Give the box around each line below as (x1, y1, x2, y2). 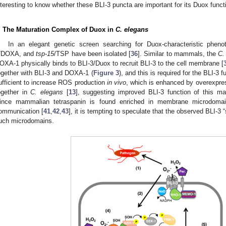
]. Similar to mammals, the (138, 50, 218, 58)
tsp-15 (36, 50, 54, 58)
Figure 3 (93, 69, 119, 77)
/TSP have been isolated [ (54, 50, 131, 58)
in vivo (106, 79, 126, 87)
